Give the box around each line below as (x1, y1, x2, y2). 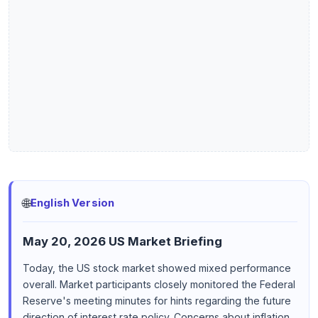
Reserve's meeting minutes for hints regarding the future (23, 295, 291, 307)
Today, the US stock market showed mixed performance (23, 262, 291, 275)
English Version (31, 197, 115, 210)
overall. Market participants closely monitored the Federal (23, 278, 295, 291)
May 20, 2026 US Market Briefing (23, 234, 222, 248)
